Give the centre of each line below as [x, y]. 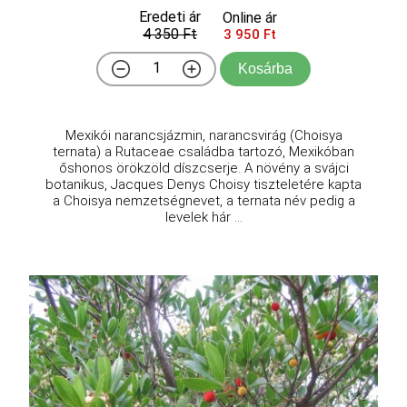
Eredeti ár [170, 17]
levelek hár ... [203, 218]
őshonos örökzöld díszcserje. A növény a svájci [203, 169]
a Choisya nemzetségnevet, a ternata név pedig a [203, 201]
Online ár [250, 18]
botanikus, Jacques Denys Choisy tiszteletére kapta [203, 185]
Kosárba [265, 69]
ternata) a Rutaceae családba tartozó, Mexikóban [203, 152]
